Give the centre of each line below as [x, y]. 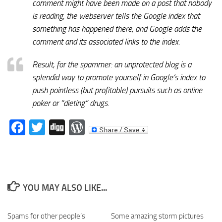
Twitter [69, 127]
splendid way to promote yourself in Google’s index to [119, 77]
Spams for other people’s [46, 216]
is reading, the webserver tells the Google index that [116, 16]
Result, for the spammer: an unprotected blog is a [112, 64]
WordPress [122, 127]
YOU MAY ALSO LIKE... [65, 188]
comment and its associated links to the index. [106, 41]
